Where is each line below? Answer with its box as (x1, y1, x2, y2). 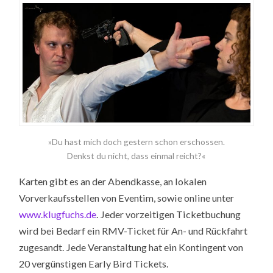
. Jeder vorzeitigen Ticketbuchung (96, 208, 241, 221)
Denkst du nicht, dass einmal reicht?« (67, 150, 206, 161)
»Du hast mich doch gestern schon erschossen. (48, 136, 225, 147)
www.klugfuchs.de (19, 208, 97, 221)
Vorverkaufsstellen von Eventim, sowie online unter (19, 192, 235, 204)
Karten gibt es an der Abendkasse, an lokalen (19, 175, 207, 188)
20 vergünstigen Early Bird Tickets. (19, 258, 169, 270)
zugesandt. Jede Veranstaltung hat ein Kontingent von (19, 241, 244, 253)
